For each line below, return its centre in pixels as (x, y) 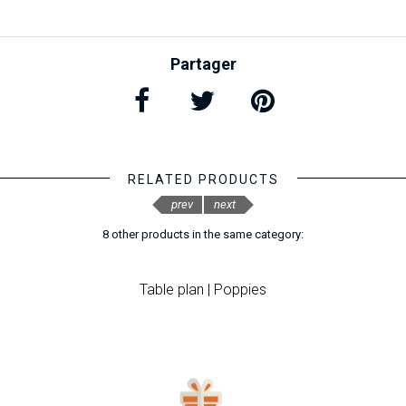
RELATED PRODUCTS (203, 179)
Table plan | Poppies (203, 290)
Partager (203, 64)
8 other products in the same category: (203, 234)
